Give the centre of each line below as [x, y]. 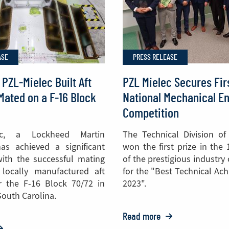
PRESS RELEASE [155, 57]
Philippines [183, 60]
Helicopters [184, 14]
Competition [151, 113]
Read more [143, 217]
